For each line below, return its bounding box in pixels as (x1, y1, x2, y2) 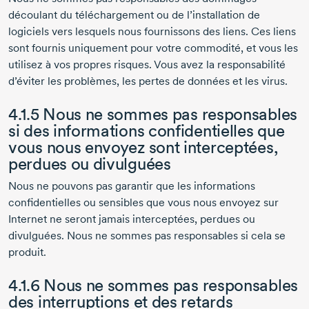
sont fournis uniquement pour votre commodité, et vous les (8, 41, 298, 55)
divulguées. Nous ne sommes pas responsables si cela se (8, 229, 286, 243)
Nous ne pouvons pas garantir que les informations (8, 179, 255, 193)
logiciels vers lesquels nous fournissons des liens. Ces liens (8, 25, 296, 39)
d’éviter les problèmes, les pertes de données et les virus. (8, 74, 288, 88)
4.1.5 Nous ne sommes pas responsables (8, 104, 297, 125)
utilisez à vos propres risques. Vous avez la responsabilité (8, 58, 286, 72)
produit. (8, 246, 46, 259)
